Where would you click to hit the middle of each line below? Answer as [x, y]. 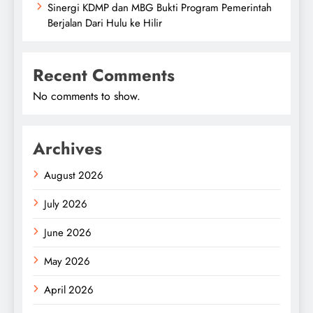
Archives [67, 149]
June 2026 [68, 233]
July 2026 [66, 204]
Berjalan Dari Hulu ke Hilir [105, 23]
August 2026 [74, 176]
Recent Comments [104, 75]
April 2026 [69, 290]
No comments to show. [87, 96]
